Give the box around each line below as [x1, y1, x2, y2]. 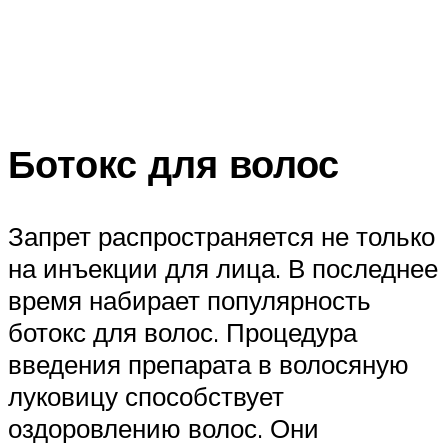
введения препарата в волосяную [8, 347, 409, 380]
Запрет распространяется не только [8, 219, 435, 252]
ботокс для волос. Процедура [8, 315, 357, 348]
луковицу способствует [8, 379, 284, 412]
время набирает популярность [8, 283, 371, 316]
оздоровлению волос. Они [8, 411, 319, 444]
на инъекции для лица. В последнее [8, 251, 438, 284]
